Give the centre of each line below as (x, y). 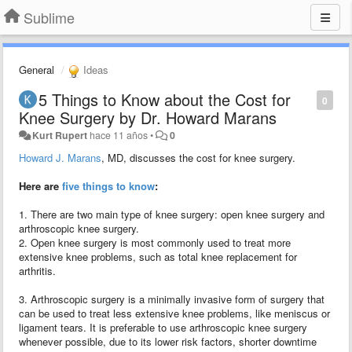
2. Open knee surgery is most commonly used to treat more (155, 242)
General (37, 70)
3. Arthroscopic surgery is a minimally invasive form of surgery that (172, 299)
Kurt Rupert (60, 135)
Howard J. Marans (60, 157)
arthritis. (37, 270)
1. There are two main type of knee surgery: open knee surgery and (172, 214)
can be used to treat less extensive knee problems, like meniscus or (174, 313)
